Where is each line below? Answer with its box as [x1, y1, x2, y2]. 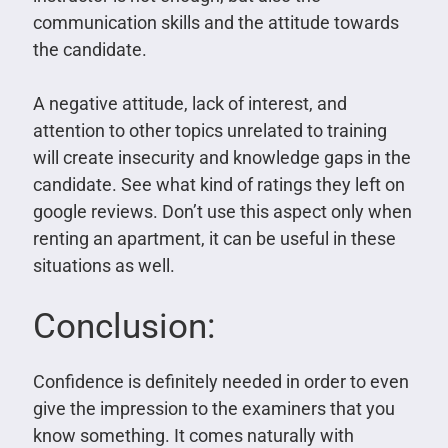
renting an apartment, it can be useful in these [32, 228, 396, 250]
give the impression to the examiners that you [32, 398, 395, 420]
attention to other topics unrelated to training [32, 120, 387, 142]
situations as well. [32, 255, 175, 277]
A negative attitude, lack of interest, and [32, 93, 347, 115]
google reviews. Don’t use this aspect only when [32, 201, 412, 223]
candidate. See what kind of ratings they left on [32, 174, 405, 196]
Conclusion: [32, 306, 215, 348]
